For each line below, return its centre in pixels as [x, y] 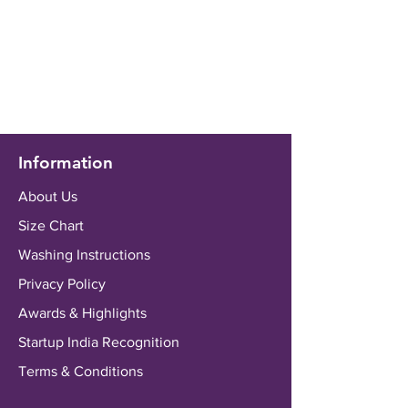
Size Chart [51, 225]
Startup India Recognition [99, 342]
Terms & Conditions [81, 371]
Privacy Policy [62, 283]
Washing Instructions [84, 254]
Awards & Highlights [82, 312]
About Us [48, 196]
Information [66, 162]
